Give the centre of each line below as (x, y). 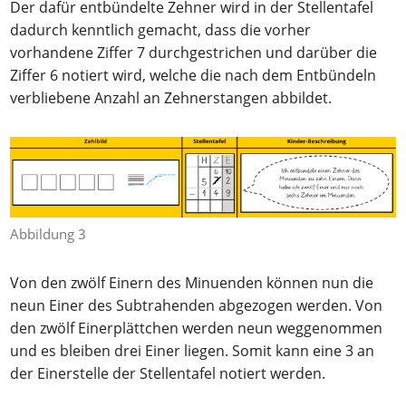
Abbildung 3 (48, 234)
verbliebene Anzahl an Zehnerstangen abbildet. (171, 97)
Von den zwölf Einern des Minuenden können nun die (192, 283)
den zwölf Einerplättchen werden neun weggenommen (197, 329)
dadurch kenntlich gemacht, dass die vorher (161, 29)
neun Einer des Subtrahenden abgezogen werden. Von (197, 306)
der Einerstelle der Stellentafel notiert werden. (168, 374)
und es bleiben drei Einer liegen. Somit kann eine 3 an (193, 351)
